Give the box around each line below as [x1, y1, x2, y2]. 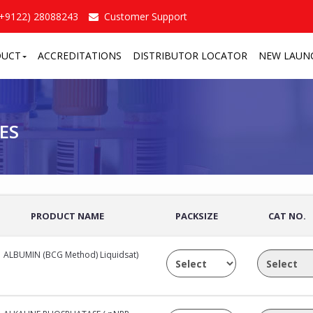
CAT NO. [268, 210, 306, 222]
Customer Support [103, 10, 187, 23]
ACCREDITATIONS [37, 49, 122, 62]
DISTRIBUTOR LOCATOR [132, 49, 247, 62]
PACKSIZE [175, 210, 219, 222]
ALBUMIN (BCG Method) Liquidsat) [3, 248, 139, 261]
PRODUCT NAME [30, 210, 104, 222]
